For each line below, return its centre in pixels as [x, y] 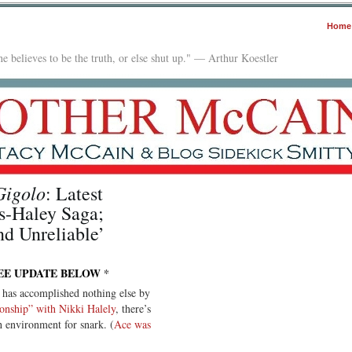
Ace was [132, 324]
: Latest [74, 193]
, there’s [133, 308]
